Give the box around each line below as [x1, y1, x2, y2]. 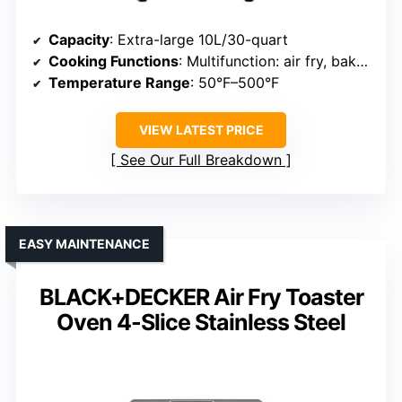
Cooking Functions [48, 52, 179, 71]
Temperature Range [48, 74, 190, 92]
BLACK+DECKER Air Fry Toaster [39, 284, 363, 311]
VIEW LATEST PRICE [138, 122, 264, 138]
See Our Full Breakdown [120, 151, 282, 170]
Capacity [48, 31, 109, 49]
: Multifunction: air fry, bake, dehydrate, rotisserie [179, 52, 356, 71]
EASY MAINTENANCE [19, 236, 150, 252]
